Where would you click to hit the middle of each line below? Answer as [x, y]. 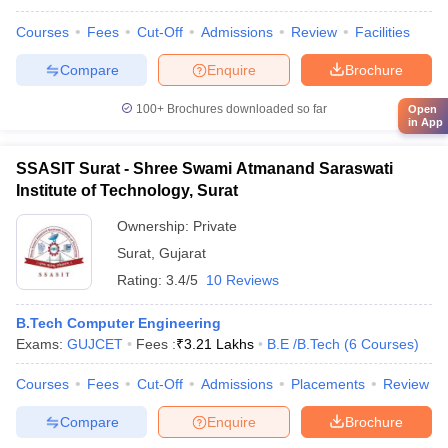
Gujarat [182, 253]
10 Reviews [242, 280]
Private [215, 226]
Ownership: [155, 226]
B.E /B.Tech [303, 344]
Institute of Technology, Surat [127, 190]
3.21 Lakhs [219, 344]
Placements [328, 384]
